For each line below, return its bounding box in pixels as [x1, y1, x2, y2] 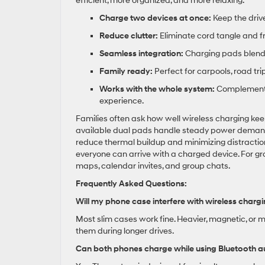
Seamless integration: [99, 49, 183, 59]
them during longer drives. [76, 226, 174, 236]
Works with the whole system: [99, 84, 215, 94]
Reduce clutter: [99, 31, 158, 41]
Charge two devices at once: [99, 13, 211, 23]
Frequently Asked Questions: [76, 179, 187, 189]
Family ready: [99, 66, 153, 76]
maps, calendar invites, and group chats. [76, 161, 230, 171]
